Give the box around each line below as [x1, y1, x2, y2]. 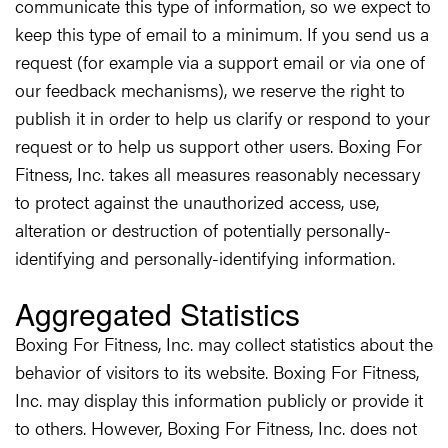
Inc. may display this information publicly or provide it [15, 387, 423, 412]
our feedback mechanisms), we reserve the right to [15, 77, 405, 102]
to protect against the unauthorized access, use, [15, 189, 379, 214]
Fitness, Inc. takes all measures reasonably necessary [15, 161, 420, 186]
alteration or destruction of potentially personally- [15, 217, 391, 242]
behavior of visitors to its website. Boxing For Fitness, [15, 359, 419, 384]
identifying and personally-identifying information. [15, 245, 395, 270]
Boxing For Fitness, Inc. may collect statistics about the [15, 331, 433, 356]
